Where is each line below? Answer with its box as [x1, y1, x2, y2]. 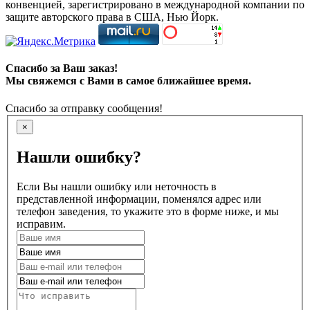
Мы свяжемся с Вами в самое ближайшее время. [6, 75, 251, 87]
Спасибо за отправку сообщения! [6, 102, 163, 114]
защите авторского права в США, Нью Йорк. [6, 10, 219, 23]
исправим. [17, 217, 66, 230]
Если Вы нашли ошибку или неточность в [17, 180, 217, 192]
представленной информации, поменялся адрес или [17, 192, 262, 205]
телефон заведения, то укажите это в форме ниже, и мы [17, 205, 279, 217]
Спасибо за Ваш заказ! [6, 62, 118, 75]
